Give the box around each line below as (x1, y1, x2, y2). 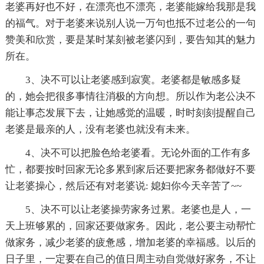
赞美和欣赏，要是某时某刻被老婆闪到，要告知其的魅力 (5, 34, 256, 46)
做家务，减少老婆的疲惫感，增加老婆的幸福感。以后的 (5, 237, 256, 249)
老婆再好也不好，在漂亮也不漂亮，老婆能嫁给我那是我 (5, 1, 256, 13)
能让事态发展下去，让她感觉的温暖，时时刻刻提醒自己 (5, 107, 256, 119)
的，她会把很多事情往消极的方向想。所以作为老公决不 (5, 91, 256, 103)
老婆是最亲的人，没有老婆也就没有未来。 (5, 124, 196, 136)
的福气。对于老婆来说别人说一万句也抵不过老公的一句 (5, 18, 256, 29)
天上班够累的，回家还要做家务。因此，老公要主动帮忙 (5, 220, 256, 232)
